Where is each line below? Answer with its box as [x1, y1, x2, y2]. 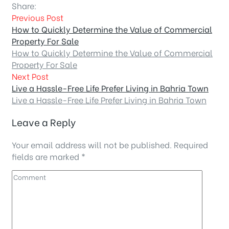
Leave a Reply [12, 114, 76, 129]
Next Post [12, 70, 49, 82]
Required [174, 138, 208, 150]
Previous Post [12, 11, 63, 24]
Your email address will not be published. [12, 138, 172, 150]
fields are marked [12, 150, 81, 162]
